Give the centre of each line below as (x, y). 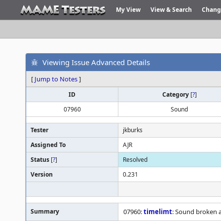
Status (41, 160)
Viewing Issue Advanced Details (96, 62)
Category (176, 94)
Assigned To (48, 145)
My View (128, 10)
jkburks (133, 130)
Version (42, 174)
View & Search (171, 10)
